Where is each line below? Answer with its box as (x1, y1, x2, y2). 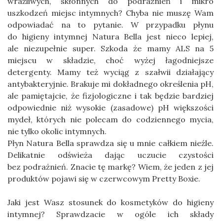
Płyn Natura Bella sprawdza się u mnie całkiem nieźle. (7, 138, 214, 148)
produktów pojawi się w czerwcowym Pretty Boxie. (7, 173, 200, 184)
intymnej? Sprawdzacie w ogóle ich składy (7, 209, 214, 219)
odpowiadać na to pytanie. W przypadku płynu (7, 19, 214, 30)
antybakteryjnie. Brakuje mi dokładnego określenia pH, (7, 78, 214, 89)
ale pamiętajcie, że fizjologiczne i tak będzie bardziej (7, 90, 214, 101)
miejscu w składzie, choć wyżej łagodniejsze (7, 55, 214, 65)
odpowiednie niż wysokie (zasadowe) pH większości (7, 102, 214, 112)
